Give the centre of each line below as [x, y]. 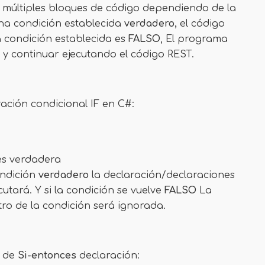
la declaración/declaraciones [162, 175]
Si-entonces [47, 256]
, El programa [194, 39]
